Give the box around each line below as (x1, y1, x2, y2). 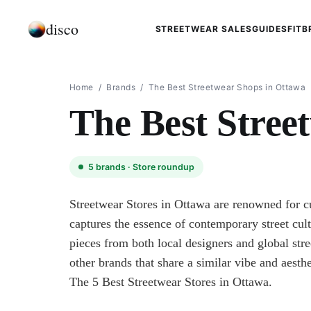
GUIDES (251, 23, 287, 34)
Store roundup (133, 162, 194, 172)
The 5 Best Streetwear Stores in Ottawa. (69, 275, 272, 289)
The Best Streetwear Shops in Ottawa (148, 82, 306, 92)
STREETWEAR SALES (155, 23, 252, 34)
